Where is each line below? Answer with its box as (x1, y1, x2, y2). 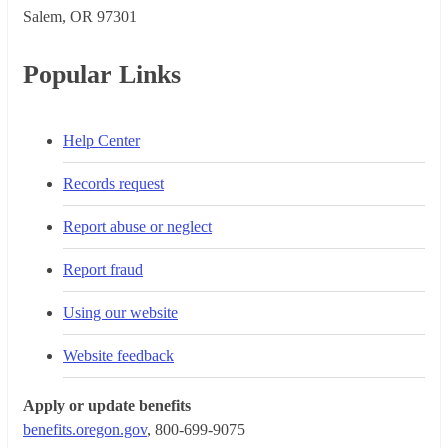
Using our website (63, 303, 178, 321)
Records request (63, 174, 164, 192)
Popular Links (23, 59, 181, 89)
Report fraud (63, 260, 143, 278)
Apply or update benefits (23, 396, 191, 414)
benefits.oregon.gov (23, 420, 147, 438)
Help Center (63, 131, 140, 149)
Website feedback (63, 346, 174, 364)
